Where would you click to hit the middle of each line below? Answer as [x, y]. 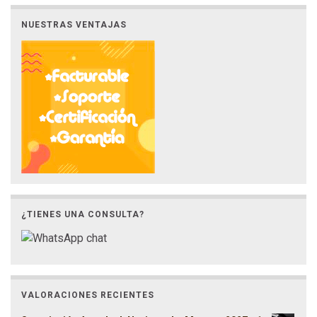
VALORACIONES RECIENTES [88, 295]
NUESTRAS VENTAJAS [74, 24]
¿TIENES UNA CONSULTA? [83, 214]
